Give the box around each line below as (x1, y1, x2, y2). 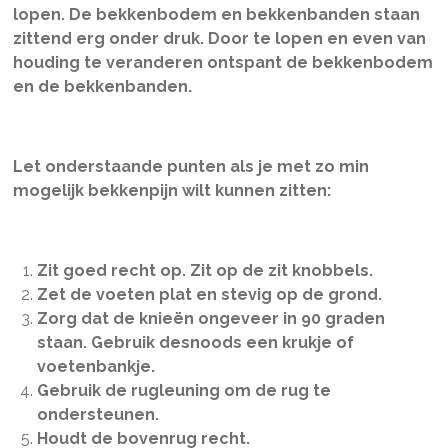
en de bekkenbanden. (12, 77, 192, 96)
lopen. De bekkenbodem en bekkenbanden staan (12, 5, 420, 24)
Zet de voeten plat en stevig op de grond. (36, 285, 382, 304)
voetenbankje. (36, 357, 155, 376)
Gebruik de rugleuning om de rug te (36, 381, 331, 400)
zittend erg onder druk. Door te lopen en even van (12, 29, 426, 48)
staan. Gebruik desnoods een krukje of (36, 333, 354, 352)
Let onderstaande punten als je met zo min (12, 157, 369, 176)
